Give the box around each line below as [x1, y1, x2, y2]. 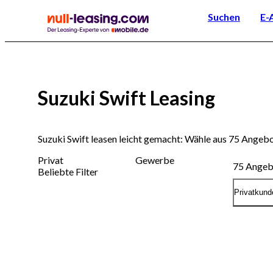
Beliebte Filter [38, 165, 98, 177]
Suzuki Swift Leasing [38, 86, 215, 110]
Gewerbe [135, 154, 174, 166]
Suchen [207, 10, 240, 23]
